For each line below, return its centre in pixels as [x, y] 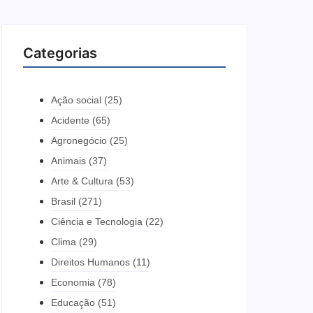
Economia [73, 282]
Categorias [60, 53]
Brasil [63, 201]
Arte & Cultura [82, 181]
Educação [73, 303]
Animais [68, 161]
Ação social [76, 100]
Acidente [70, 120]
